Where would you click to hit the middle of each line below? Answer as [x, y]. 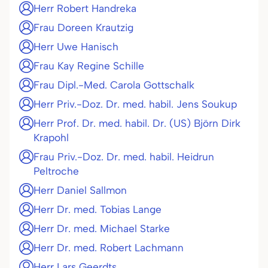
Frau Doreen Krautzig [83, 28]
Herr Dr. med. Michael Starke [102, 229]
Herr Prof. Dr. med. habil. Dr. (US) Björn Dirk [137, 123]
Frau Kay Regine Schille [89, 66]
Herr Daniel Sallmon [80, 190]
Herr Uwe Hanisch [76, 47]
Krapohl [51, 138]
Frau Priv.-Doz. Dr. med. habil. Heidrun [124, 157]
